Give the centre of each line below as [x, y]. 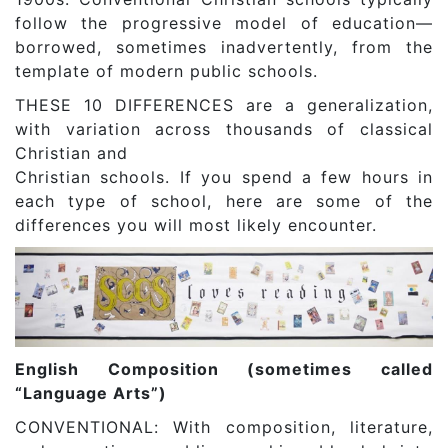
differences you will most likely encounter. [196, 225]
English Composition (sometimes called [224, 368]
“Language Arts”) [91, 392]
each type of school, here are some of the [224, 201]
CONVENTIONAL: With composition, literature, [224, 426]
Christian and [71, 153]
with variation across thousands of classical [224, 129]
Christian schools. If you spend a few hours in [224, 177]
